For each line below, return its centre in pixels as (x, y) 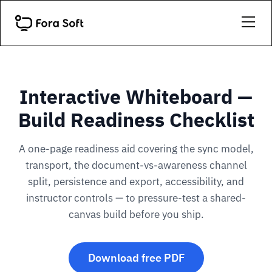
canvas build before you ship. (136, 214)
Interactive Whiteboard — (136, 97)
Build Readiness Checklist (136, 120)
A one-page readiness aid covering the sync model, (136, 149)
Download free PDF (136, 258)
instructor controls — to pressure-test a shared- (136, 198)
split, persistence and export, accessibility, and (136, 182)
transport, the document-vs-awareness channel (136, 165)
